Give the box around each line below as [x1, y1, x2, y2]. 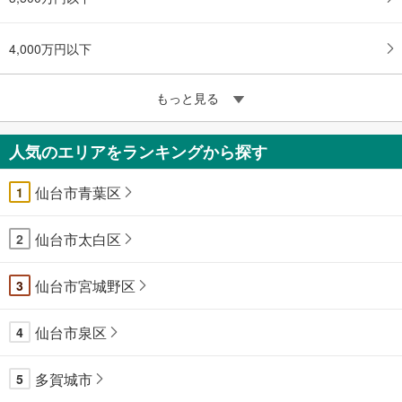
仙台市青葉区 [35, 181, 121, 203]
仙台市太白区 [35, 228, 121, 249]
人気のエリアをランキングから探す [9, 139, 267, 163]
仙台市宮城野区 [35, 275, 135, 296]
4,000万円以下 [9, 39, 92, 57]
